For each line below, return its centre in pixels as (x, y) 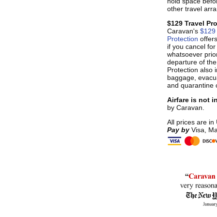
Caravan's (183, 31)
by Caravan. (186, 108)
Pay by (179, 130)
